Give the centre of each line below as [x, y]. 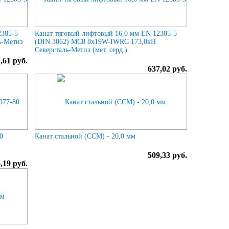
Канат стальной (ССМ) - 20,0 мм [85, 136]
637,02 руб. [167, 68]
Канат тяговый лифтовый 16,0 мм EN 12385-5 [106, 33]
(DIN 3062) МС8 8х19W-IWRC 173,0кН [96, 41]
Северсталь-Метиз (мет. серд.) [81, 50]
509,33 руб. [167, 155]
